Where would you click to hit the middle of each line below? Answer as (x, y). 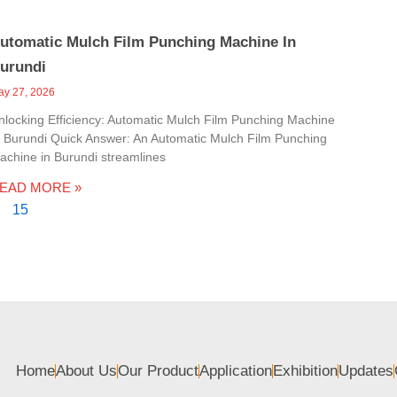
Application (235, 370)
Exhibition (305, 370)
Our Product (158, 370)
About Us (86, 370)
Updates (366, 370)
